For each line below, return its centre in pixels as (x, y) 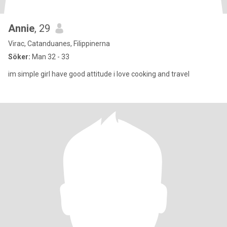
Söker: (19, 57)
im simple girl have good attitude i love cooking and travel (99, 74)
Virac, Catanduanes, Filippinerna (59, 44)
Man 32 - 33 (50, 57)
